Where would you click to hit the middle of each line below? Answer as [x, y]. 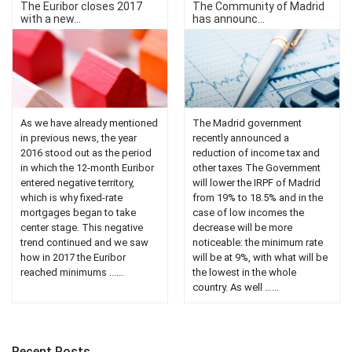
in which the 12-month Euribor [87, 168]
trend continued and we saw [84, 243]
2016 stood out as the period [86, 153]
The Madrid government [247, 123]
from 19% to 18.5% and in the [258, 198]
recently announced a [241, 138]
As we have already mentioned [89, 123]
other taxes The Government [257, 168]
